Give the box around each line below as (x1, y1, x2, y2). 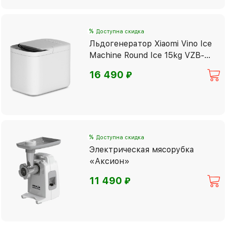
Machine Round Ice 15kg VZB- (89, 50, 205, 60)
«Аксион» (89, 156, 130, 166)
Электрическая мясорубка (89, 145, 195, 155)
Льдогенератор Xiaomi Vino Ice (89, 38, 212, 48)
